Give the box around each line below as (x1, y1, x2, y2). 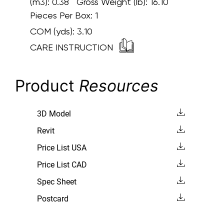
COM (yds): (30, 26, 77, 37)
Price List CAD (36, 160, 87, 170)
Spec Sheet (36, 177, 76, 187)
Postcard (36, 194, 68, 204)
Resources (79, 76, 158, 96)
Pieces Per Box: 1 (30, 10, 103, 21)
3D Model (36, 109, 71, 119)
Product (15, 76, 79, 96)
